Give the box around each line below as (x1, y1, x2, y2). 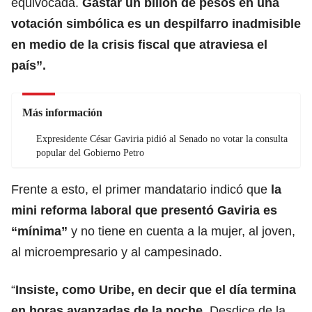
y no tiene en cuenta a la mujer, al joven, (68, 224, 295, 238)
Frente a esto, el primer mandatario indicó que (11, 182, 271, 196)
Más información (22, 106, 102, 118)
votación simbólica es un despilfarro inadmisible (11, 16, 301, 31)
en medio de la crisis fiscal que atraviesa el (11, 37, 267, 52)
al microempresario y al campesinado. (11, 244, 222, 259)
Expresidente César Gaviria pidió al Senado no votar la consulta (36, 133, 288, 144)
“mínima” (11, 224, 68, 238)
